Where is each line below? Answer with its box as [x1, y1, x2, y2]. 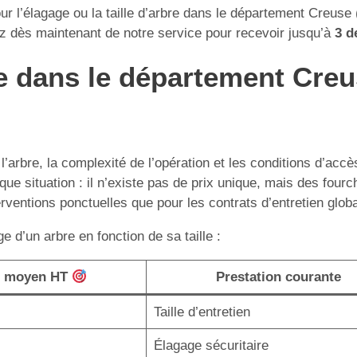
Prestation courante [216, 269, 341, 284]
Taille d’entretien [153, 304, 250, 320]
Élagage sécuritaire [153, 338, 269, 353]
